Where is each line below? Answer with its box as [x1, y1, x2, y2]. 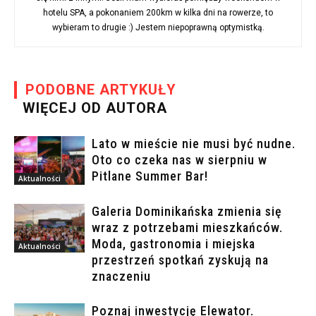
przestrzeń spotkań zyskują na [92, 253, 269, 268]
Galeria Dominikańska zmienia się [92, 204, 282, 219]
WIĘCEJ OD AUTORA [23, 99, 167, 117]
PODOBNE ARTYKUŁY [25, 81, 176, 99]
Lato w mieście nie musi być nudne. [92, 136, 296, 152]
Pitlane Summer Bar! [92, 169, 208, 184]
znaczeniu [92, 269, 151, 284]
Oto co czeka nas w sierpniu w [92, 152, 267, 168]
